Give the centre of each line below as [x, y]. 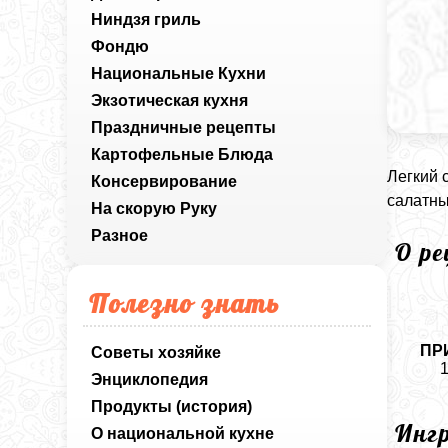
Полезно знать [185, 303]
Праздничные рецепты [184, 127]
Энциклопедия [150, 379]
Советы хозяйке [156, 352]
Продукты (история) [172, 406]
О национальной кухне [183, 433]
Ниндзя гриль [146, 19]
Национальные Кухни [179, 73]
